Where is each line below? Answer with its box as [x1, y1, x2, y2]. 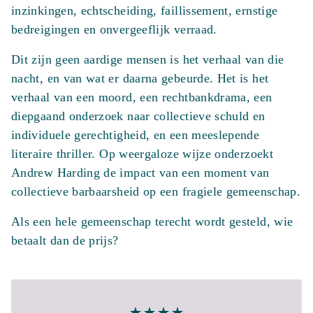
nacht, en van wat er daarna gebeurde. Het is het [11, 71, 269, 85]
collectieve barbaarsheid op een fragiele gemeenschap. [11, 184, 301, 198]
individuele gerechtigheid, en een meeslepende [11, 128, 260, 142]
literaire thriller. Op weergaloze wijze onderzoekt [11, 147, 273, 161]
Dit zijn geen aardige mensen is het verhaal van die [11, 52, 284, 66]
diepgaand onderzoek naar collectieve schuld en [11, 109, 265, 123]
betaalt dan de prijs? [11, 233, 119, 247]
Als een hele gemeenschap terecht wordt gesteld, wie [11, 214, 293, 228]
